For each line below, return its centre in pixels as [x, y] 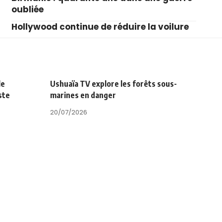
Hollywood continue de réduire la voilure [100, 27]
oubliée [27, 9]
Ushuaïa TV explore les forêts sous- [113, 83]
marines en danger [83, 95]
